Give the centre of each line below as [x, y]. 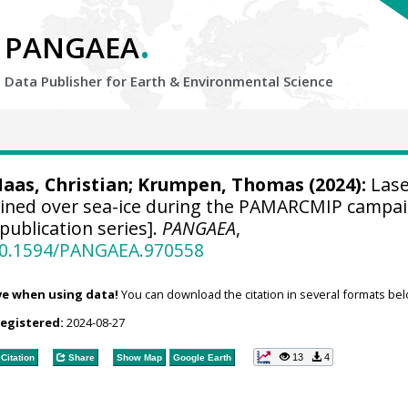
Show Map [139, 357]
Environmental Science [258, 81]
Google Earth [202, 357]
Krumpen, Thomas [220, 184]
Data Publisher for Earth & [94, 81]
